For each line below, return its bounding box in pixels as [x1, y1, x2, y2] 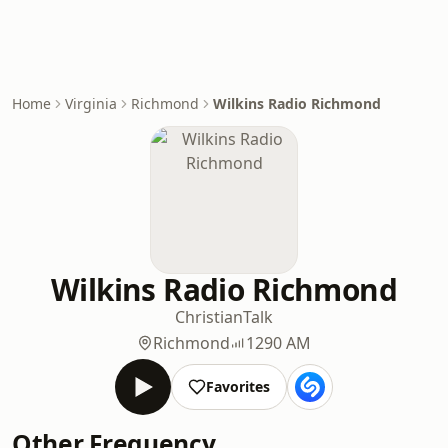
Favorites [206, 377, 270, 396]
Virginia [65, 94, 117, 113]
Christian [175, 306, 243, 328]
